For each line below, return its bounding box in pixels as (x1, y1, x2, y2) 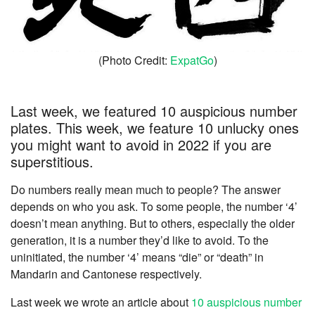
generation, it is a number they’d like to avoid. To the (11, 232, 269, 249)
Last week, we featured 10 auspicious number (11, 101, 297, 122)
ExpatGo (169, 52, 214, 69)
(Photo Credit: (98, 52, 170, 69)
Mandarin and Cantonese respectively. (11, 266, 202, 283)
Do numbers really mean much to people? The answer (11, 181, 281, 198)
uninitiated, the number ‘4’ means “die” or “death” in (11, 249, 264, 266)
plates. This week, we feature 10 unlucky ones (11, 117, 299, 139)
